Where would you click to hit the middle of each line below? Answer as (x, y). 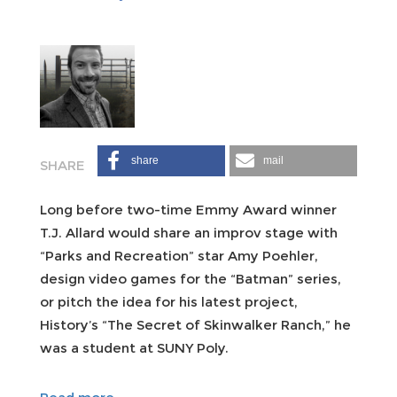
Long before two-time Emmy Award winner (188, 209)
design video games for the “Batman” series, (191, 278)
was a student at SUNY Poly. (134, 347)
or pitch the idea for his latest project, (169, 301)
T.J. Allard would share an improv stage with (189, 232)
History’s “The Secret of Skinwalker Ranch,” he (195, 324)
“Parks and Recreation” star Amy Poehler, (179, 255)
